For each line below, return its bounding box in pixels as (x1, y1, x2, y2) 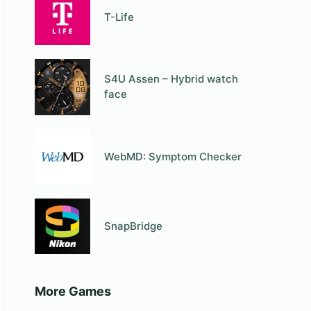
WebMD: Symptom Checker (104, 149, 242, 163)
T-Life (104, 10, 135, 24)
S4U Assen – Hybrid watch (104, 72, 239, 86)
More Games (34, 284, 111, 299)
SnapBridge (104, 219, 163, 233)
